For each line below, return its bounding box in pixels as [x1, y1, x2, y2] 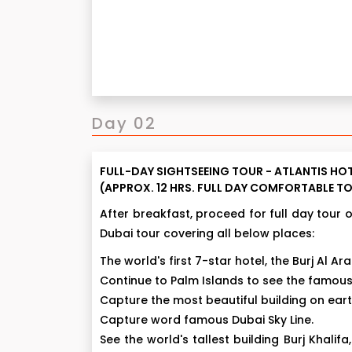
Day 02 [92, 112, 156, 134]
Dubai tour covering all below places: [100, 225, 314, 241]
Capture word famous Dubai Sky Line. [100, 312, 313, 328]
